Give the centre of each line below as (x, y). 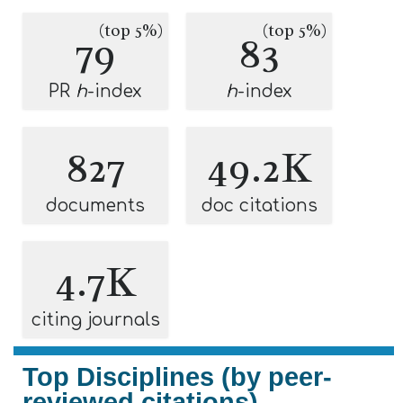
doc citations (259, 206)
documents (95, 206)
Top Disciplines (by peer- (177, 377)
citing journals (95, 320)
